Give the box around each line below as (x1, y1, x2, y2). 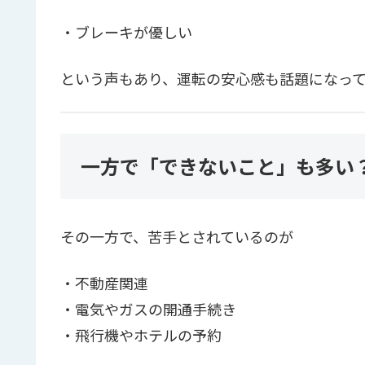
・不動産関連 (60, 272, 148, 294)
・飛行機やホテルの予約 (60, 324, 222, 346)
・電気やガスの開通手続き (60, 298, 236, 320)
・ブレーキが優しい (60, 20, 192, 42)
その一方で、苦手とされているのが (60, 226, 293, 248)
